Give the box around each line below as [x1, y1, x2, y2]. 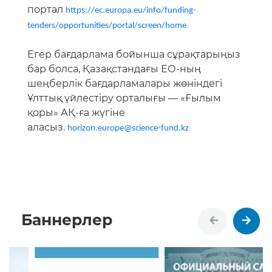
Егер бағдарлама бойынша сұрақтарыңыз [27, 49, 240, 61]
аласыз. [27, 121, 67, 134]
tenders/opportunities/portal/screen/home [27, 21, 186, 31]
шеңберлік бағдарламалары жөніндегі [27, 78, 222, 90]
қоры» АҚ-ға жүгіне [27, 107, 125, 119]
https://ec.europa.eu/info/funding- [66, 6, 196, 16]
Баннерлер [21, 211, 112, 229]
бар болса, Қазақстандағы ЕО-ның [27, 63, 201, 75]
